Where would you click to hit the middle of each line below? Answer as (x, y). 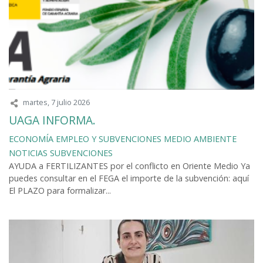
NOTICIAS (28, 153)
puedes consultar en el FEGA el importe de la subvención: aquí (129, 178)
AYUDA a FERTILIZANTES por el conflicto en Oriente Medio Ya (129, 166)
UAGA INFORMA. (52, 120)
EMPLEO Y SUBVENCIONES (109, 139)
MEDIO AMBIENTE (200, 139)
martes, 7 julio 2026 (56, 102)
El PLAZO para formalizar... (60, 190)
